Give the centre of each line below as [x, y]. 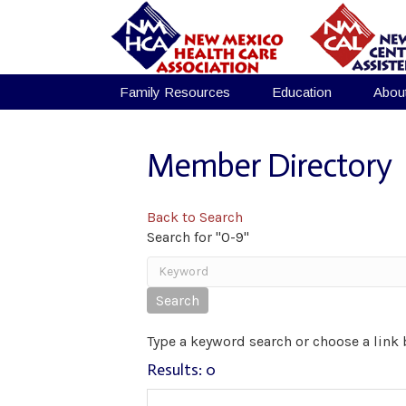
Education [302, 92]
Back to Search [195, 217]
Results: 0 [181, 370]
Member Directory [269, 165]
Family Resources [175, 92]
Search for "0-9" [198, 237]
